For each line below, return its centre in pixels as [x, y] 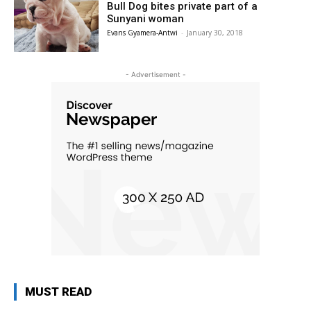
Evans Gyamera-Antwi [143, 33]
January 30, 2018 [215, 33]
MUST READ [58, 291]
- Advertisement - [155, 74]
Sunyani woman [146, 19]
